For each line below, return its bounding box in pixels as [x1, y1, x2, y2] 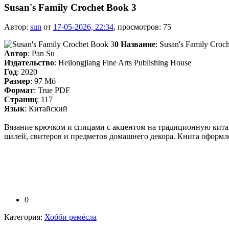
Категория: [4, 213, 44, 222]
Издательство [4, 58, 54, 67]
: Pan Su [28, 49, 55, 58]
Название [121, 40, 155, 49]
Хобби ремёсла [44, 213, 97, 222]
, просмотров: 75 [113, 22, 171, 32]
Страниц [4, 95, 37, 104]
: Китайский [25, 104, 67, 113]
